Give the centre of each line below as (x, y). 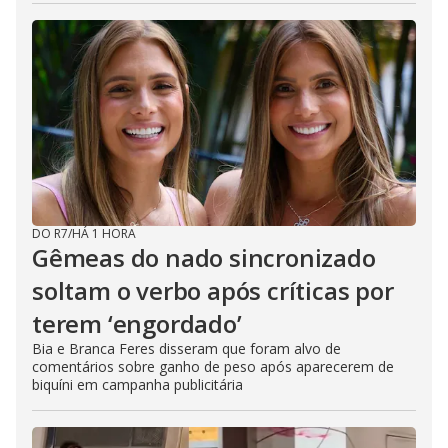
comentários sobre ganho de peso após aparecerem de (213, 366)
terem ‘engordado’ (137, 323)
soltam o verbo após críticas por (213, 290)
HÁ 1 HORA (104, 233)
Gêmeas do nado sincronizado (204, 257)
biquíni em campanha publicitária (137, 384)
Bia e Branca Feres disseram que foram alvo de (186, 348)
